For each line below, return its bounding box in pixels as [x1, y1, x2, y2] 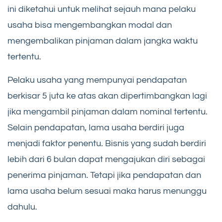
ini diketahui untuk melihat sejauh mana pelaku [7, 4, 196, 14]
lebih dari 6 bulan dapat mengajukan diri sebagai [7, 155, 205, 165]
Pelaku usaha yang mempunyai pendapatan [7, 75, 187, 85]
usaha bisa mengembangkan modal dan [7, 20, 172, 30]
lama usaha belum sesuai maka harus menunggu [7, 186, 207, 196]
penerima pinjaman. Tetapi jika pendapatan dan [7, 170, 201, 180]
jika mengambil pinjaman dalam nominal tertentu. [7, 107, 208, 117]
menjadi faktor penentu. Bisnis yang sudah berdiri [7, 139, 206, 149]
